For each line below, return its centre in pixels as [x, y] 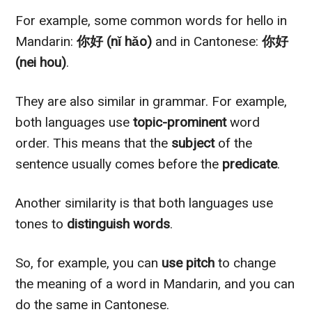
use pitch [188, 263]
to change [245, 263]
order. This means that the [94, 143]
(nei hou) [41, 63]
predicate [250, 164]
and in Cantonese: [207, 42]
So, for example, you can [89, 263]
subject [193, 143]
